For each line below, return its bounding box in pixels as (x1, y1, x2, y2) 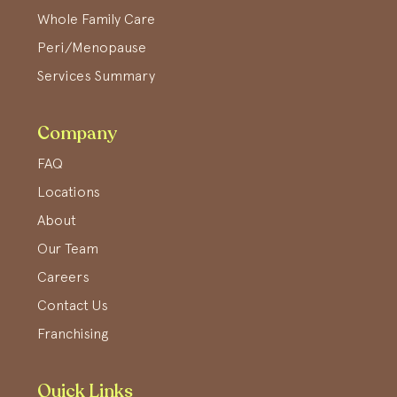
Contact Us (37, 296, 108, 313)
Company (37, 121, 117, 145)
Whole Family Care (37, 10, 155, 27)
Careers (37, 268, 90, 284)
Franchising (37, 324, 108, 341)
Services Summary (37, 66, 155, 83)
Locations (37, 183, 100, 199)
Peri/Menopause (37, 38, 146, 55)
